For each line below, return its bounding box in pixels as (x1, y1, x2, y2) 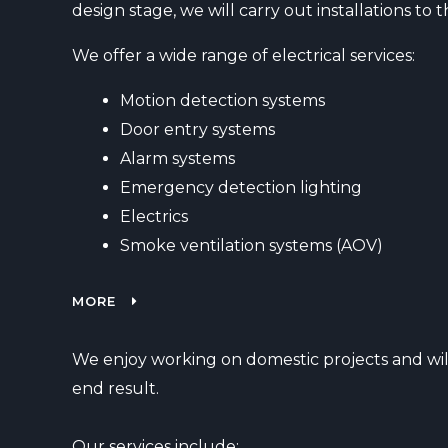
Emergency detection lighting (120, 178, 362, 197)
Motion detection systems (120, 91, 325, 110)
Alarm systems (120, 149, 235, 168)
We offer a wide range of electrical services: (72, 46, 415, 65)
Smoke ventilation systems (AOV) (120, 236, 383, 255)
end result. (72, 379, 159, 398)
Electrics (120, 207, 188, 226)
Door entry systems (120, 120, 275, 139)
